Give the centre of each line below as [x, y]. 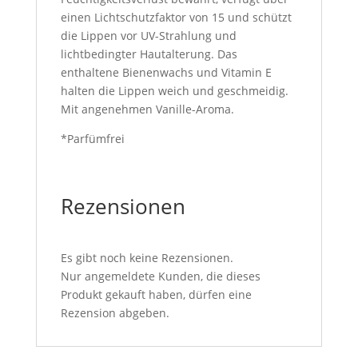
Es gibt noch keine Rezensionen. [147, 258]
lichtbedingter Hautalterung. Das [149, 54]
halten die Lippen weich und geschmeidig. [174, 91]
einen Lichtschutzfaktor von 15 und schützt [176, 17]
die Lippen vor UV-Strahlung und [148, 36]
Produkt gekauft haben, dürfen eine [156, 294]
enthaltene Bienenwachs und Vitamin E [166, 72]
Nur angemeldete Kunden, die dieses [160, 276]
